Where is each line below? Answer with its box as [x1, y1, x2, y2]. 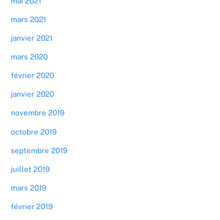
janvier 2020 [11, 90, 55, 99]
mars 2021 [11, 15, 47, 24]
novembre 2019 [11, 109, 65, 117]
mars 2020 [11, 53, 48, 61]
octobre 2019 [11, 127, 57, 136]
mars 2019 [11, 184, 47, 192]
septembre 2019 [11, 146, 68, 155]
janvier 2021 [11, 33, 53, 42]
